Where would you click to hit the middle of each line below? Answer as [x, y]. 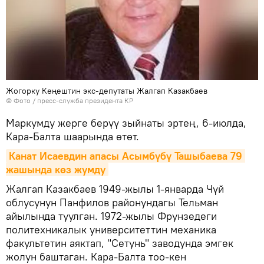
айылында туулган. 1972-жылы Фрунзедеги [111, 216]
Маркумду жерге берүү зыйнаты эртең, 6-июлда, [126, 123]
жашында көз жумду [56, 169]
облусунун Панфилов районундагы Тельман [112, 202]
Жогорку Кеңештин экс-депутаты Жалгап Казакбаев [107, 90]
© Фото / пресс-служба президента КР [70, 100]
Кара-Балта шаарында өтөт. [72, 136]
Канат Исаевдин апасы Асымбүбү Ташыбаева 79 [126, 156]
